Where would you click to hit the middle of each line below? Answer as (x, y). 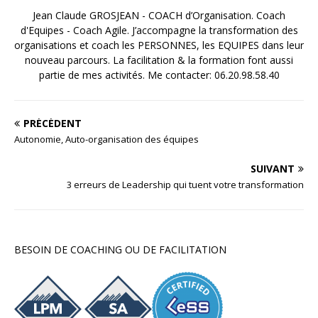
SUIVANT (273, 169)
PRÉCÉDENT (53, 124)
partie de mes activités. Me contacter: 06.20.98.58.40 (159, 75)
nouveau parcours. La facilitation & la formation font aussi (159, 60)
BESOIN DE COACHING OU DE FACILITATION (120, 250)
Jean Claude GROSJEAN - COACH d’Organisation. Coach (159, 16)
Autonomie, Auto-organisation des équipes (106, 139)
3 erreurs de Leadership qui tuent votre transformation (185, 185)
